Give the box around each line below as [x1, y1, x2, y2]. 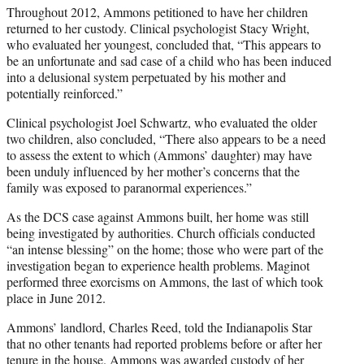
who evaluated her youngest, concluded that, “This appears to [6, 35, 321, 53]
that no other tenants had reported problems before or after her [6, 334, 322, 352]
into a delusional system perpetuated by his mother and [6, 67, 286, 85]
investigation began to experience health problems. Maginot [6, 256, 310, 274]
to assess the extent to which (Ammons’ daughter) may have [6, 145, 312, 163]
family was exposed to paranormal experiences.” [6, 178, 252, 196]
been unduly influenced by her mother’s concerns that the [6, 162, 300, 180]
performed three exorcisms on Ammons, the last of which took [6, 272, 323, 290]
